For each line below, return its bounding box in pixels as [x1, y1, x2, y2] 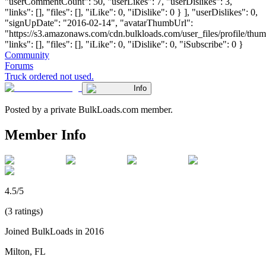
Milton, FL [5, 246, 46, 256]
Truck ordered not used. [5, 71, 94, 81]
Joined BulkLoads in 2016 [5, 226, 104, 236]
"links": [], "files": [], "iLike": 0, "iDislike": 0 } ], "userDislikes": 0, [5, 7, 258, 17]
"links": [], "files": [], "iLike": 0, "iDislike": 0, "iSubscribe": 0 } [5, 39, 243, 49]
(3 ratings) [5, 205, 43, 216]
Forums [5, 60, 33, 71]
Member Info [5, 126, 86, 142]
